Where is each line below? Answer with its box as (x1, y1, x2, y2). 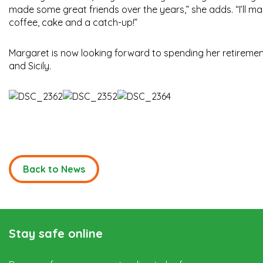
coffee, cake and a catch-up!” (9, 16, 137, 29)
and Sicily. (9, 60, 51, 72)
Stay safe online (9, 226, 103, 241)
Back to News (23, 163, 85, 176)
